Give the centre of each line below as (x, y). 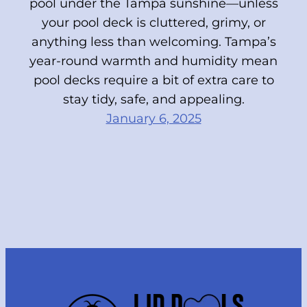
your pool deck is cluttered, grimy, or (153, 23)
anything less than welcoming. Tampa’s (153, 42)
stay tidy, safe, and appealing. (153, 100)
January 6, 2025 (153, 119)
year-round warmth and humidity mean (153, 61)
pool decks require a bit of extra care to (153, 81)
